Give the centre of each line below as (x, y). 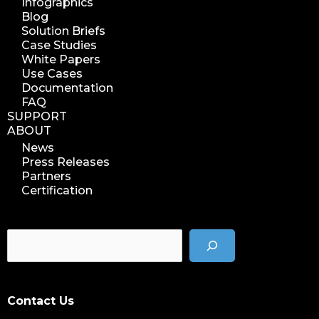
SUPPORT (37, 116)
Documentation (67, 88)
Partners (46, 176)
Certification (57, 190)
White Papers (61, 59)
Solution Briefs (63, 31)
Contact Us (41, 301)
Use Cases (52, 73)
